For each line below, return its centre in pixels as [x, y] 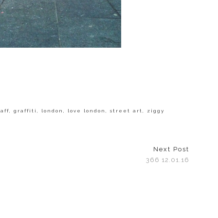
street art [126, 110]
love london [87, 110]
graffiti [25, 110]
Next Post [171, 149]
